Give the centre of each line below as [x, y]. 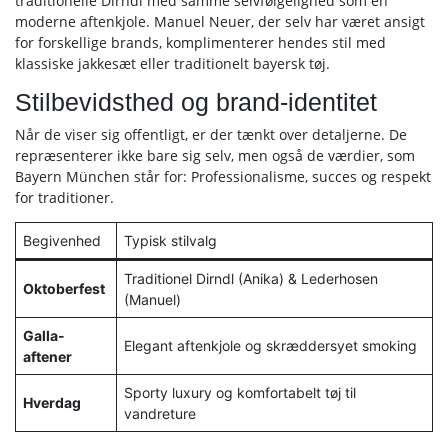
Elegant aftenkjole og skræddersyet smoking [270, 345]
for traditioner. [64, 197]
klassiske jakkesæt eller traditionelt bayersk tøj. [172, 63]
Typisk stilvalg [170, 240]
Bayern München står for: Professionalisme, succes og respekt [223, 176]
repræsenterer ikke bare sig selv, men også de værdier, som [215, 155]
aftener [47, 356]
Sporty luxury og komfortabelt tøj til [240, 392]
